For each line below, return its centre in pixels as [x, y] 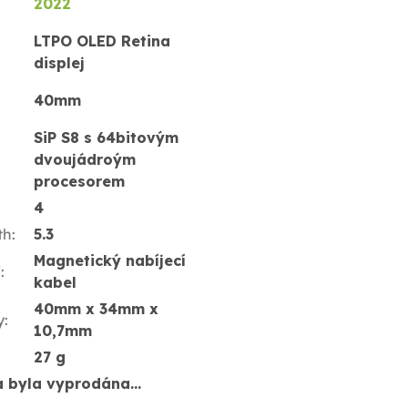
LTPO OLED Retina [102, 41]
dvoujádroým [84, 160]
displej [59, 63]
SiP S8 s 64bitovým [106, 138]
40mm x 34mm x [96, 309]
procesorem [79, 182]
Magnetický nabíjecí [109, 261]
